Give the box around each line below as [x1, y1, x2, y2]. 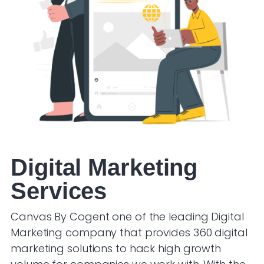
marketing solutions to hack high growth [11, 240, 222, 256]
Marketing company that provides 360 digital [11, 225, 247, 240]
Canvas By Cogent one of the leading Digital [11, 209, 244, 224]
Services [11, 177, 107, 204]
